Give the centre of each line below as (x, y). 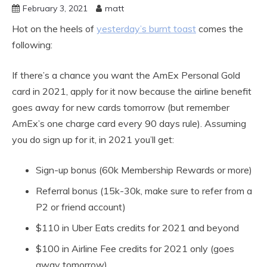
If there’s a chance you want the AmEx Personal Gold (126, 75)
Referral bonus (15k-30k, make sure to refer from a (144, 191)
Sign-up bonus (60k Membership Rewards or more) (144, 170)
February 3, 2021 (55, 9)
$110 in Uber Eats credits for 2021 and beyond (137, 228)
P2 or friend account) (81, 207)
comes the (220, 29)
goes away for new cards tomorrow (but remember (121, 108)
